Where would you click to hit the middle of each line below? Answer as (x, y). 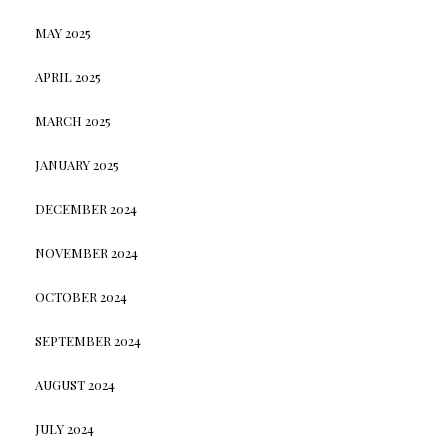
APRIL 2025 (67, 77)
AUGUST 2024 (74, 385)
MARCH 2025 (72, 121)
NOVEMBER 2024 (86, 253)
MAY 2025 (62, 33)
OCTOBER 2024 (80, 297)
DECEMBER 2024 (85, 209)
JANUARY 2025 (76, 165)
